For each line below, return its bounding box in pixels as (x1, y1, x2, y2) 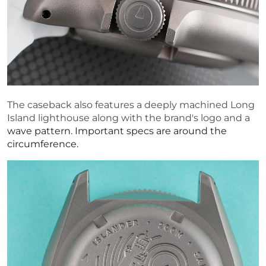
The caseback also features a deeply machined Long (7, 99, 255, 110)
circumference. (7, 138, 78, 150)
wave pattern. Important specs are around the (7, 125, 227, 137)
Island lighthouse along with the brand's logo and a (7, 112, 250, 123)
